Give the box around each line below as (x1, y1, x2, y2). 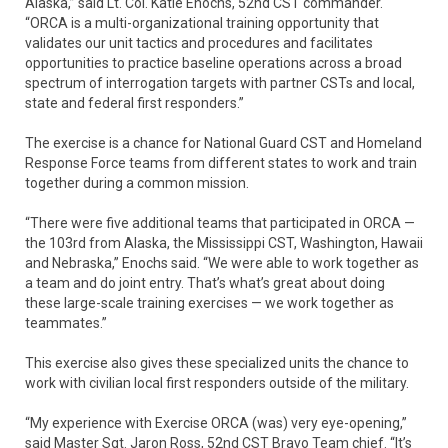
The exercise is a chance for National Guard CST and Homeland (25, 135, 422, 152)
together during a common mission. (25, 175, 249, 192)
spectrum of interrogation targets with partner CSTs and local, (25, 75, 415, 92)
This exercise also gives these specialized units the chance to (25, 355, 409, 372)
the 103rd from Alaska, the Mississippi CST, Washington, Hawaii (25, 235, 423, 252)
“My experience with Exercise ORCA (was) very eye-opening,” (25, 415, 407, 432)
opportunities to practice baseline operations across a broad (25, 55, 402, 72)
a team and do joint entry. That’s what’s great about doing (25, 275, 385, 292)
